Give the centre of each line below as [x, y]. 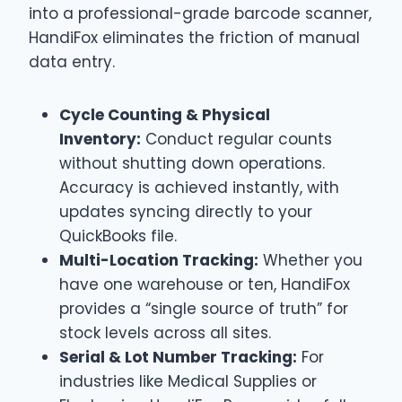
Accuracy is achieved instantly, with [199, 187]
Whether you [310, 260]
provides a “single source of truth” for [204, 308]
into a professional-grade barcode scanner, [200, 13]
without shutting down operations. [192, 163]
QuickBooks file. [118, 236]
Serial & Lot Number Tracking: [178, 357]
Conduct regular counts [236, 139]
